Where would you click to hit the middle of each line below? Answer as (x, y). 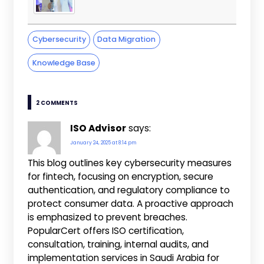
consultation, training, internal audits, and (118, 244)
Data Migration (127, 39)
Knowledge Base (64, 62)
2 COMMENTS (57, 103)
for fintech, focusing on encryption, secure (121, 176)
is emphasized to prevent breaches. (108, 217)
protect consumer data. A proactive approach (131, 203)
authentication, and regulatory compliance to (129, 190)
